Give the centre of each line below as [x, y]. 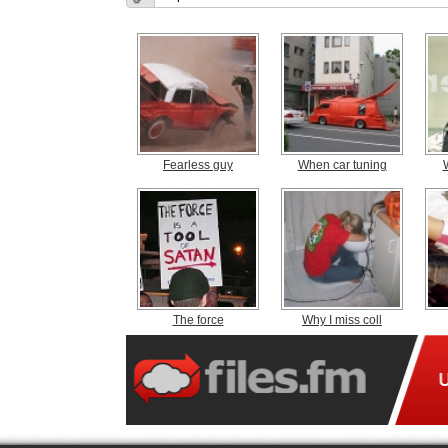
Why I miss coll [342, 319]
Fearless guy [198, 164]
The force [198, 319]
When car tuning [342, 164]
